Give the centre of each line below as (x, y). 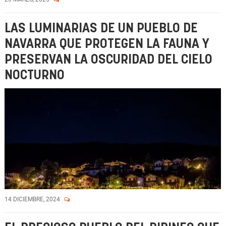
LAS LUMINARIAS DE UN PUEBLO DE (101, 29)
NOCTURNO (35, 75)
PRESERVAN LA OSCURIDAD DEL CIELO (108, 60)
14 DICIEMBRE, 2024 (33, 199)
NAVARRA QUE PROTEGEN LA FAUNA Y (107, 44)
